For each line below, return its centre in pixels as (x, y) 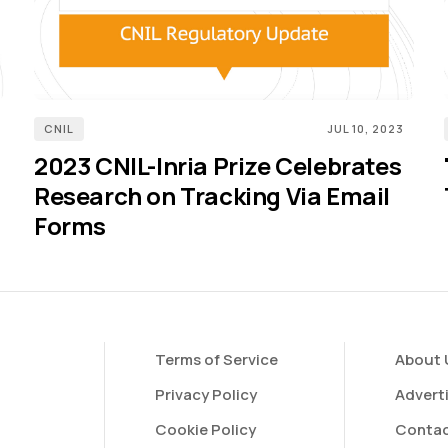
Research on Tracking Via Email (212, 195)
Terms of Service (216, 359)
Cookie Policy (205, 429)
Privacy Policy (206, 394)
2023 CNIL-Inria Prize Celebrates (218, 165)
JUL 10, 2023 (365, 128)
